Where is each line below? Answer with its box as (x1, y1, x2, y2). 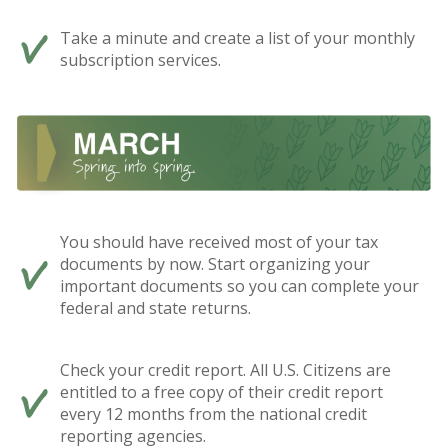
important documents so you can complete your (60, 274, 419, 297)
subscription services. (60, 49, 221, 72)
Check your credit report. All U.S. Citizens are (60, 358, 391, 381)
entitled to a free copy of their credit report (60, 380, 383, 403)
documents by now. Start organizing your (60, 252, 370, 275)
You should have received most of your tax (60, 230, 378, 253)
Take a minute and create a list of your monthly (60, 27, 415, 50)
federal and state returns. (60, 296, 251, 319)
